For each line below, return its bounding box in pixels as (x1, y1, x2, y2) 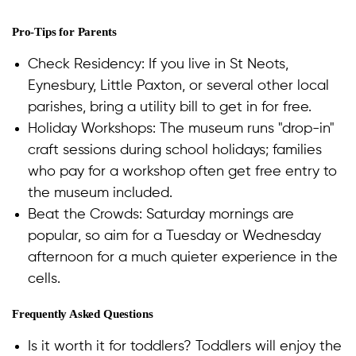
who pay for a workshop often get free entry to (28, 164, 337, 180)
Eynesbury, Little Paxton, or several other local (28, 79, 329, 94)
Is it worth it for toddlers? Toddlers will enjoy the (28, 339, 342, 354)
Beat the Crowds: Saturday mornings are (28, 207, 294, 222)
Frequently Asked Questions (12, 308, 153, 321)
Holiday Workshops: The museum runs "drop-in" (28, 122, 335, 137)
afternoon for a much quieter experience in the (28, 250, 338, 265)
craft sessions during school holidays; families (28, 143, 322, 158)
